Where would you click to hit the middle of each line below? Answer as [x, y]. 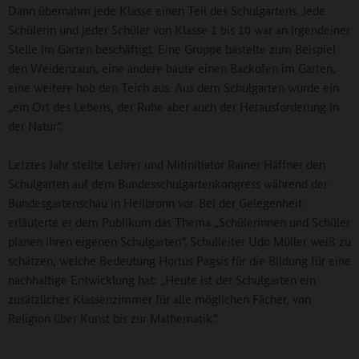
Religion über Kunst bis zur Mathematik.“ [113, 318]
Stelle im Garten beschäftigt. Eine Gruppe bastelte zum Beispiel [172, 49]
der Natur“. [35, 126]
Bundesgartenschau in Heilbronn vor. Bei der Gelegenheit [155, 203]
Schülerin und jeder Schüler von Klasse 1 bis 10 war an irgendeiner [179, 30]
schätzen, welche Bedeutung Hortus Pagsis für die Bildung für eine [179, 260]
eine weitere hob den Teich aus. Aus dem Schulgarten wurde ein [173, 87]
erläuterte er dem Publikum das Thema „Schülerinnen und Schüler [179, 222]
